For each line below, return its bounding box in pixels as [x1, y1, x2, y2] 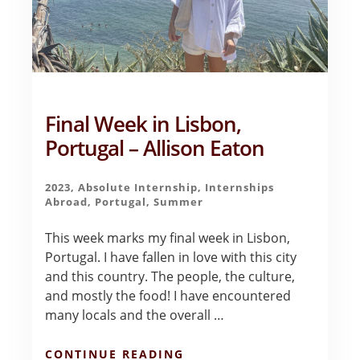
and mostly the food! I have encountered [45, 286, 292, 305]
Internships [205, 179, 275, 194]
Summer [153, 194, 204, 209]
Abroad [45, 194, 88, 209]
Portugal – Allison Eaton [45, 133, 265, 162]
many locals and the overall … [45, 305, 225, 324]
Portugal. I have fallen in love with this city [45, 247, 297, 266]
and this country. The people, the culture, [45, 267, 296, 285]
